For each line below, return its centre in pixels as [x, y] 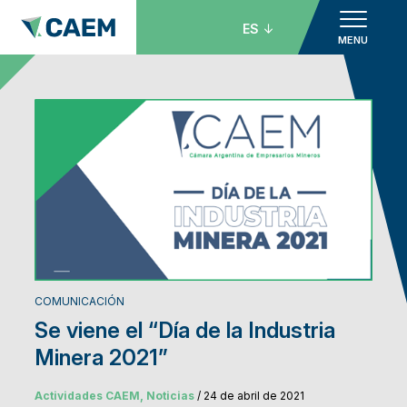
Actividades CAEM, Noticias [114, 396]
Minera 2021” [101, 358]
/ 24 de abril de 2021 [249, 396]
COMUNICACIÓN [79, 302]
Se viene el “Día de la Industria [184, 331]
